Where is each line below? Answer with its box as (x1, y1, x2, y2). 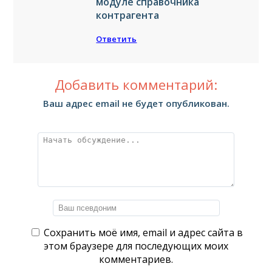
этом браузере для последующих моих (44, 239, 228, 253)
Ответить (96, 33, 137, 44)
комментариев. (99, 252, 173, 266)
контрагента (96, 8, 160, 22)
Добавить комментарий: (55, 75, 217, 93)
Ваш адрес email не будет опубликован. (42, 97, 229, 109)
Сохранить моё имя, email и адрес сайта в (44, 225, 243, 239)
